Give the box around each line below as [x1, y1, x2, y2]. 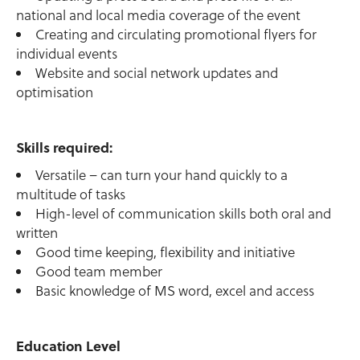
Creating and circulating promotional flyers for [35, 25, 317, 44]
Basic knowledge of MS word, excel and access [35, 281, 314, 301]
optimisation [16, 83, 93, 102]
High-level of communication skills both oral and [35, 204, 331, 223]
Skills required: [16, 137, 138, 157]
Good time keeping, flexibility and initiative [35, 243, 295, 262]
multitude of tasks [16, 185, 125, 204]
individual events [16, 44, 117, 63]
